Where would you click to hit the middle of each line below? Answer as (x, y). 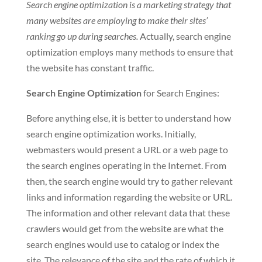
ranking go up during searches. (82, 36)
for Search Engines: (180, 93)
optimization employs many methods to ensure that (130, 52)
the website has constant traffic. (90, 68)
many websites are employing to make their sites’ (117, 20)
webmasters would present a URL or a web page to (127, 149)
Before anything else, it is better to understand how (128, 118)
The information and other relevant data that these (128, 213)
